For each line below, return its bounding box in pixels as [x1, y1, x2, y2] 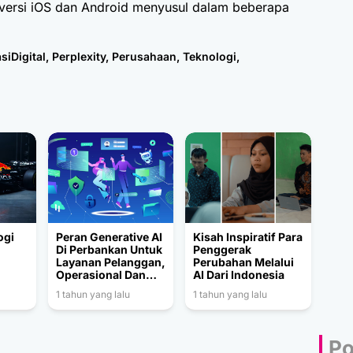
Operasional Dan [55, 267, 146, 281]
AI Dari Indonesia [193, 267, 285, 281]
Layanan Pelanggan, [55, 255, 165, 269]
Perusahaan [112, 49, 176, 63]
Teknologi [183, 49, 236, 63]
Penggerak [193, 242, 252, 256]
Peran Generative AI [55, 229, 162, 243]
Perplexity [52, 49, 106, 63]
